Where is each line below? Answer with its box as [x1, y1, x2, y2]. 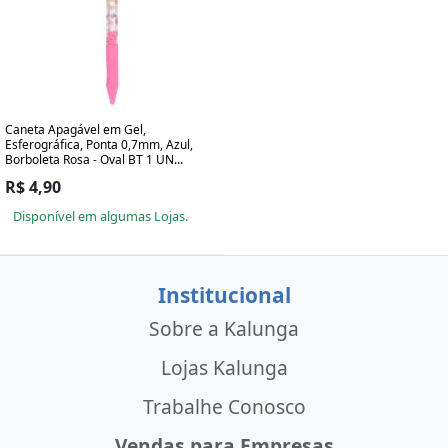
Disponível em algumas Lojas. [13, 206, 188, 225]
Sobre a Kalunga [149, 314, 299, 342]
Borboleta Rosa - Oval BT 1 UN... [5, 150, 183, 168]
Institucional [157, 280, 291, 309]
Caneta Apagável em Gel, [5, 120, 146, 138]
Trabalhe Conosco [142, 393, 306, 421]
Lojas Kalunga [160, 353, 288, 381]
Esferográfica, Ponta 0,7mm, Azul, [5, 135, 193, 153]
